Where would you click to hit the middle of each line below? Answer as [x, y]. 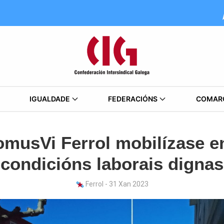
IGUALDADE [49, 99]
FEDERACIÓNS [133, 99]
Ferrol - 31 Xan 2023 [116, 184]
